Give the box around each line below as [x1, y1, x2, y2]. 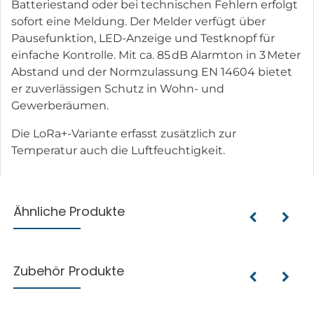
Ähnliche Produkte [13, 202, 125, 220]
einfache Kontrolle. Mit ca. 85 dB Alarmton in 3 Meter [11, 48, 301, 62]
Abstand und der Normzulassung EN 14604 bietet [11, 64, 292, 78]
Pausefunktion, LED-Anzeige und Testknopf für [11, 31, 275, 45]
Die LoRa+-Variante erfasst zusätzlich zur [11, 126, 236, 140]
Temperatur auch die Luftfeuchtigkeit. [11, 143, 225, 157]
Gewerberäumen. [11, 98, 109, 112]
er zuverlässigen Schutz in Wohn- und [11, 81, 224, 95]
